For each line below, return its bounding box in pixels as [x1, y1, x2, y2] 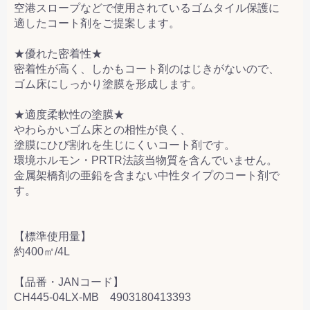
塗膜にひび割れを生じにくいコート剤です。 [14, 138, 235, 151]
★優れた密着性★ [14, 47, 102, 60]
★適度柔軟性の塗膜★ [14, 108, 125, 120]
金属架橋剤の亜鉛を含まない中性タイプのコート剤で [14, 169, 280, 181]
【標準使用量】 [14, 230, 91, 242]
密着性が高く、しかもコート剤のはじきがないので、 [14, 62, 280, 75]
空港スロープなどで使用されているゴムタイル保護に [14, 1, 280, 14]
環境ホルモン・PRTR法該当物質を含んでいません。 [14, 154, 277, 166]
